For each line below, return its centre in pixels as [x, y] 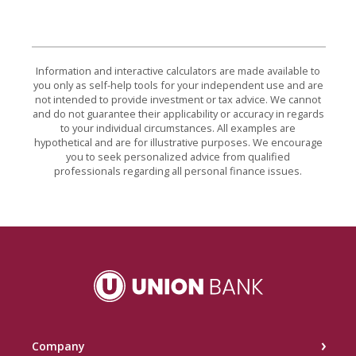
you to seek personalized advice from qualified [178, 157]
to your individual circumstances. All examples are [178, 128]
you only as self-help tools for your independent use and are [178, 85]
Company [58, 346]
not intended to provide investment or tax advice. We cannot [178, 100]
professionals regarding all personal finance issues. [178, 171]
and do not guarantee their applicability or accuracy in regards [178, 114]
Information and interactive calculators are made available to [178, 71]
